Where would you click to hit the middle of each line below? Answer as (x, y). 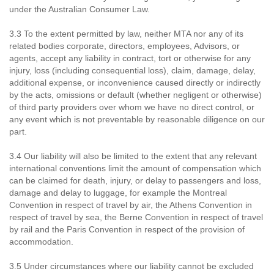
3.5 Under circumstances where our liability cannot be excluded (131, 266)
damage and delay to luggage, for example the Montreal (118, 193)
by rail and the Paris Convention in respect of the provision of (127, 229)
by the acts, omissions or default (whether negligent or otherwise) (135, 95)
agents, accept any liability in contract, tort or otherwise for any (130, 58)
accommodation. (41, 242)
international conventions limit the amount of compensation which (135, 168)
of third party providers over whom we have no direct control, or (132, 107)
